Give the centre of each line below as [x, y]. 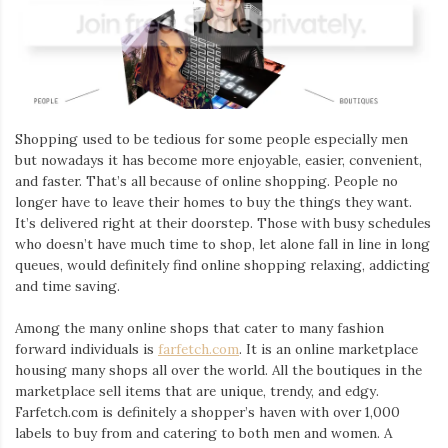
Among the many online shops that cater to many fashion [199, 327]
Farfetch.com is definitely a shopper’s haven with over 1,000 [207, 411]
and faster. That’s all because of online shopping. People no [206, 181]
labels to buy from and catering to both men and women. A [203, 432]
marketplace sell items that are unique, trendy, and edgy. [197, 390]
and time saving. [67, 286]
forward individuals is [86, 348]
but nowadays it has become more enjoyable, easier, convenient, [218, 160]
